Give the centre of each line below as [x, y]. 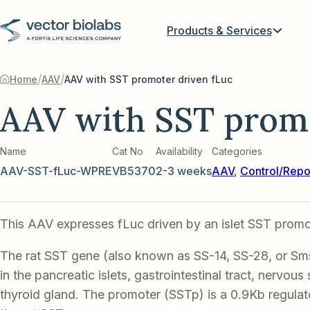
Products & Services [219, 30]
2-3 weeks [184, 171]
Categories [237, 152]
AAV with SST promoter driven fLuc [148, 79]
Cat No [129, 152]
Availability [179, 152]
